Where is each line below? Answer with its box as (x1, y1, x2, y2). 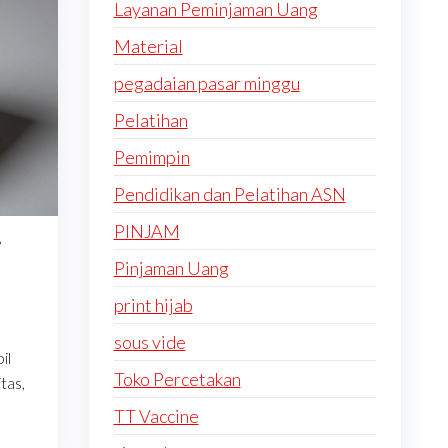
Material (113, 35, 183, 57)
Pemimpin (113, 146, 190, 168)
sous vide (113, 331, 186, 353)
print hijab (113, 294, 193, 316)
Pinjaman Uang (113, 257, 229, 279)
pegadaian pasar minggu (113, 72, 300, 94)
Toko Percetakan (113, 368, 241, 390)
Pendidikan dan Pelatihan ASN (113, 183, 346, 205)
